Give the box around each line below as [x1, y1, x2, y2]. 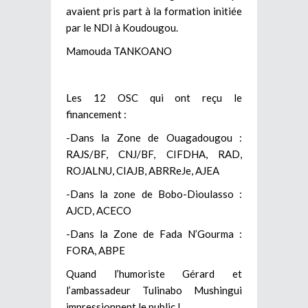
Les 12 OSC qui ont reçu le [66, 91, 242, 104]
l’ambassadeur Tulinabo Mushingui [66, 283, 242, 296]
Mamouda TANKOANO [66, 44, 172, 57]
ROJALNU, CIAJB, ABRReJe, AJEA [66, 164, 219, 177]
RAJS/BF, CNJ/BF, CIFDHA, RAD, [66, 147, 242, 160]
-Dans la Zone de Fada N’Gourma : [66, 227, 242, 240]
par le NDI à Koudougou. [66, 21, 178, 34]
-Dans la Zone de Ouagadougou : [66, 131, 242, 144]
